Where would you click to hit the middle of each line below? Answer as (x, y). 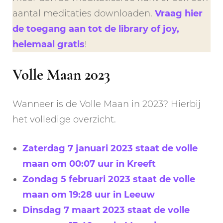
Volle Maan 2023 (61, 75)
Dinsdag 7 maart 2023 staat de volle (106, 210)
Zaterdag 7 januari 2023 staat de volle (110, 148)
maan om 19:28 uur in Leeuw (89, 194)
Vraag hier (179, 14)
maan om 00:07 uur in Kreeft (89, 164)
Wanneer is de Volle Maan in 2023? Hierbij (107, 104)
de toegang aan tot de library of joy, (96, 29)
